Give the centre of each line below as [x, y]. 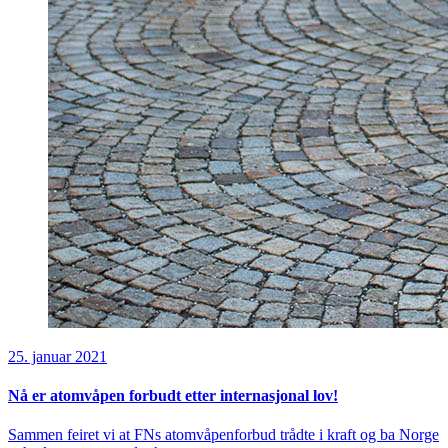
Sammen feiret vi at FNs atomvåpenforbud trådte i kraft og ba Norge [223, 435]
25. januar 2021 [57, 356]
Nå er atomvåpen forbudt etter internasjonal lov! [173, 396]
